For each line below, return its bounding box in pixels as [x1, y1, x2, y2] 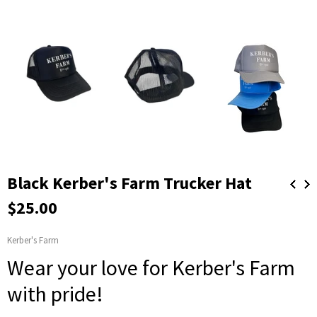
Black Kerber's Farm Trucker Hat [18, 171, 252, 194]
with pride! [7, 279, 103, 307]
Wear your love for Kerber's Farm [7, 253, 295, 281]
